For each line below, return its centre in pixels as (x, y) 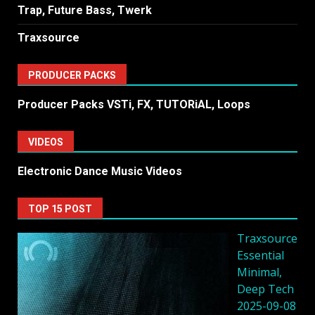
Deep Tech (265, 289)
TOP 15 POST (60, 208)
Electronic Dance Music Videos (100, 171)
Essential (261, 255)
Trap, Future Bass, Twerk (85, 10)
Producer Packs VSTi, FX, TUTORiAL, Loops (134, 104)
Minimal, (259, 272)
